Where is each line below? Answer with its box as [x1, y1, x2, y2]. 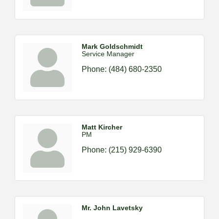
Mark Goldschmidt [82, 43, 143, 50]
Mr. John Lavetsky [82, 204, 143, 212]
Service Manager [82, 50, 134, 58]
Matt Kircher [82, 123, 122, 131]
